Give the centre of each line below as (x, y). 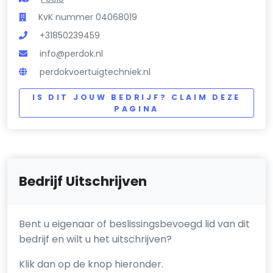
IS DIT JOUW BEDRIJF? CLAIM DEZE (136, 97)
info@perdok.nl (72, 53)
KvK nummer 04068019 (88, 17)
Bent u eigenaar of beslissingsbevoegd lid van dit (135, 224)
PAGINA (136, 108)
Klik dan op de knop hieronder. (91, 264)
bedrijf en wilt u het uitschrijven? (96, 239)
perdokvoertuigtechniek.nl (95, 72)
